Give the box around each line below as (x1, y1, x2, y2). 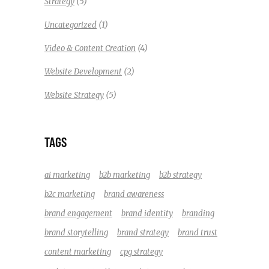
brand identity (121, 208, 173, 219)
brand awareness (104, 189, 164, 199)
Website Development (44, 66, 122, 77)
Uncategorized (44, 19, 97, 30)
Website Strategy (44, 89, 104, 100)
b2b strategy (159, 169, 202, 180)
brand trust (178, 227, 217, 238)
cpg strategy (120, 246, 163, 257)
